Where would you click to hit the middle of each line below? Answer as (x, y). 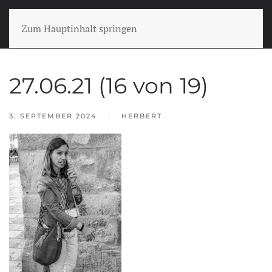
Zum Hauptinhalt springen (79, 29)
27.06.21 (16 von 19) (109, 86)
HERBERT (142, 116)
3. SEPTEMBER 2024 (53, 116)
